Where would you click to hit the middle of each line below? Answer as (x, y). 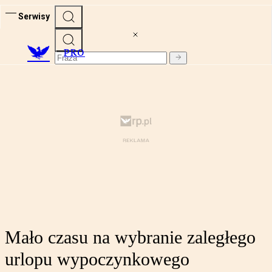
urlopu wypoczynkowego (97, 259)
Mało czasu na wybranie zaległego (130, 237)
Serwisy (34, 16)
